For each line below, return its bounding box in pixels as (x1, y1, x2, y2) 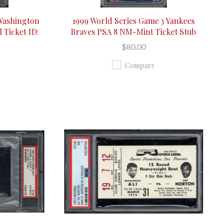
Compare (125, 60, 155, 70)
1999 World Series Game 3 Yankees (72, 15, 195, 26)
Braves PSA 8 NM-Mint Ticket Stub (71, 26, 197, 37)
